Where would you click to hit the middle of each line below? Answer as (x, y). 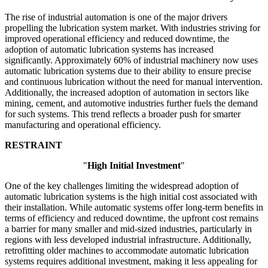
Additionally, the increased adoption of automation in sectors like (127, 93)
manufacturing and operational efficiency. (83, 125)
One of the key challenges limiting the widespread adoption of (122, 186)
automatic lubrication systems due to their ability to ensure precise (128, 71)
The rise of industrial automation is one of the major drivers (116, 17)
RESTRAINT (33, 145)
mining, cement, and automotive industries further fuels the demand (131, 103)
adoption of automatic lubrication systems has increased (109, 50)
